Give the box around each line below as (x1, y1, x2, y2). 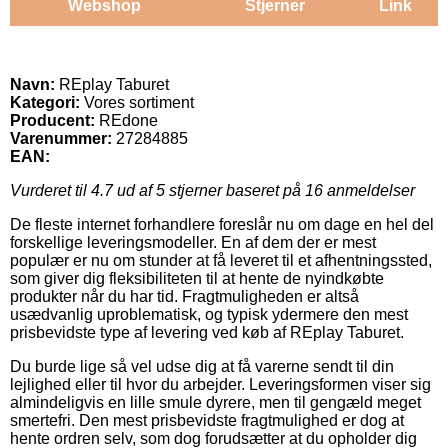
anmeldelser (323, 181, 415, 199)
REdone (99, 111, 158, 129)
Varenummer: (10, 129, 112, 147)
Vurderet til (10, 181, 91, 199)
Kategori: (10, 93, 80, 111)
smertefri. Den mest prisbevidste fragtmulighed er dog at (10, 411, 404, 429)
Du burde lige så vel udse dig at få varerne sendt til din (10, 357, 394, 375)
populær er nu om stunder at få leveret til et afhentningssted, (10, 251, 432, 269)
